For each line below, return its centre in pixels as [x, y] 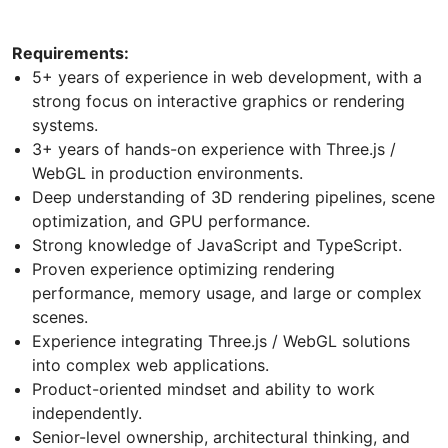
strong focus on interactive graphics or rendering [218, 100]
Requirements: [70, 52]
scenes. [60, 316]
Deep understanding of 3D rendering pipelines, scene [233, 196]
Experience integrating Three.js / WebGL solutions [221, 340]
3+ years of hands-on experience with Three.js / [214, 148]
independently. [87, 412]
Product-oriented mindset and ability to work [203, 388]
